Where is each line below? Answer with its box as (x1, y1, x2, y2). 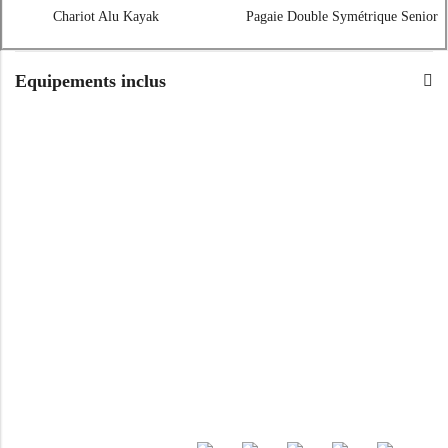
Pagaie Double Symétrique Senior (246, 8, 438, 24)
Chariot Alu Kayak (53, 8, 159, 24)
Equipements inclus (15, 70, 166, 91)
